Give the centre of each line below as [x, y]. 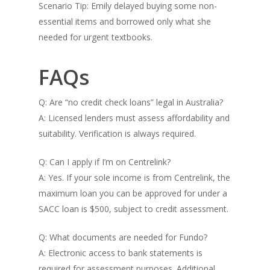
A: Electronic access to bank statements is [121, 253]
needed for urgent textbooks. [96, 37]
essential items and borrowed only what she [125, 21]
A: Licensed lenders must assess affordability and [134, 118]
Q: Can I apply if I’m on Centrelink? [105, 162]
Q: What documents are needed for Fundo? [123, 237]
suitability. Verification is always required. [117, 133]
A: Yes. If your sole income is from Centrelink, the [134, 177]
